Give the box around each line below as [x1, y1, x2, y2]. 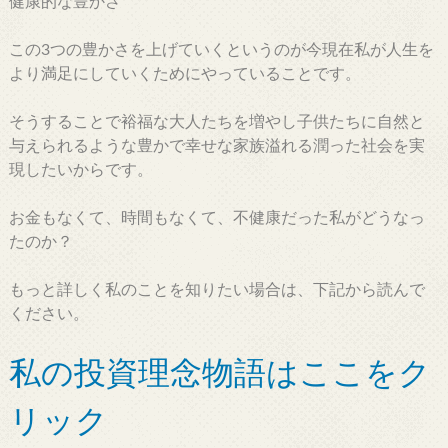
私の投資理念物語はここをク [8, 357, 431, 390]
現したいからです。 [8, 161, 153, 178]
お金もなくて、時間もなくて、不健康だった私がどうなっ [8, 209, 425, 226]
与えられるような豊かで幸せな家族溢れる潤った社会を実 [8, 137, 425, 154]
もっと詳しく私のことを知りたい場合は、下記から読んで [8, 281, 425, 298]
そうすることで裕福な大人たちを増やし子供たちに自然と [8, 113, 425, 130]
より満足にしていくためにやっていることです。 [8, 65, 361, 82]
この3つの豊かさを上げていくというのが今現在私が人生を [8, 41, 434, 58]
